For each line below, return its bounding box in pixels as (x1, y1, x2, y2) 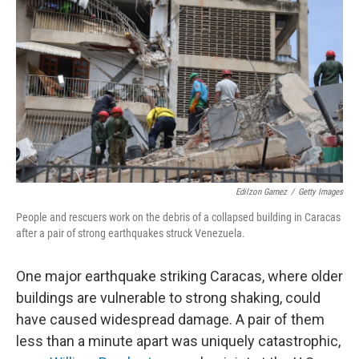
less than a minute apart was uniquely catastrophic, (16, 333, 341, 349)
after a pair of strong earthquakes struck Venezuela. (16, 227, 245, 240)
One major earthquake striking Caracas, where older (16, 268, 343, 284)
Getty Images (298, 187, 343, 197)
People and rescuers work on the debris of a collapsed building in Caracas (16, 211, 341, 224)
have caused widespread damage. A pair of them (16, 311, 325, 328)
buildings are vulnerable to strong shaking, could (16, 289, 321, 306)
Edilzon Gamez (236, 187, 287, 197)
